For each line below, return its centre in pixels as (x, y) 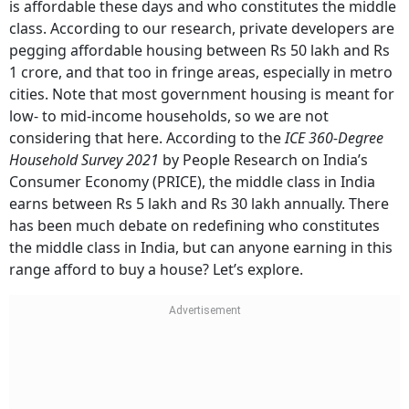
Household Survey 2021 (84, 160)
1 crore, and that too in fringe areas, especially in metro (201, 72)
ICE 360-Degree (334, 138)
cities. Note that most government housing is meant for (202, 94)
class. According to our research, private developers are (202, 28)
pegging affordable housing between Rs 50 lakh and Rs (199, 50)
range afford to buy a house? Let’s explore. (156, 269)
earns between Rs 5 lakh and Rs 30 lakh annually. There (199, 204)
